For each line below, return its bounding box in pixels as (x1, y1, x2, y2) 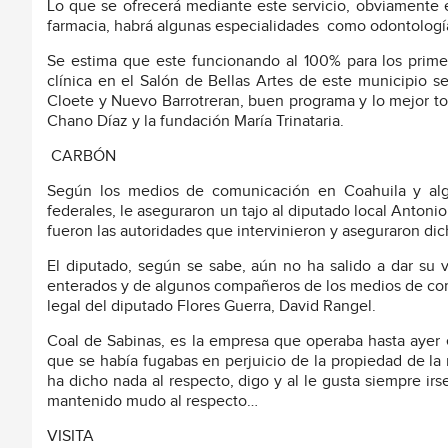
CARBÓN (51, 146, 116, 166)
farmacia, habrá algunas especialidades (47, 16, 319, 36)
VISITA (47, 426, 94, 446)
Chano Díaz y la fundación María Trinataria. (47, 111, 344, 131)
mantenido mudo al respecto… (47, 391, 258, 411)
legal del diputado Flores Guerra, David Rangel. (47, 296, 376, 316)
